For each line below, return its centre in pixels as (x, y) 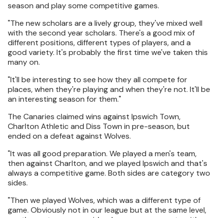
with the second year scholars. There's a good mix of (101, 33)
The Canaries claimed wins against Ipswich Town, (94, 117)
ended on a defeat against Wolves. (69, 136)
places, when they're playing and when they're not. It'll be (109, 89)
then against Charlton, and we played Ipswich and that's (108, 163)
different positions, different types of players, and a (99, 43)
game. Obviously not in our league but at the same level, (107, 210)
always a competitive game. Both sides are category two (109, 173)
